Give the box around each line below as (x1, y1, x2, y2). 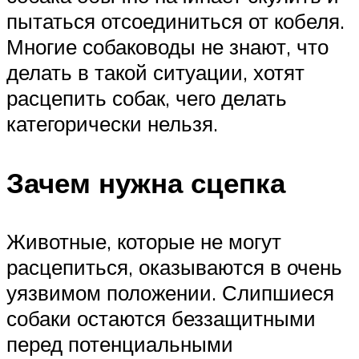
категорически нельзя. (6, 111, 218, 137)
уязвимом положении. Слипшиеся (6, 279, 334, 305)
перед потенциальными (6, 330, 233, 357)
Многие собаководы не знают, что (6, 34, 329, 60)
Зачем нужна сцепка (6, 164, 285, 200)
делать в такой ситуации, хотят (6, 59, 305, 86)
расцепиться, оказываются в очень (6, 253, 342, 280)
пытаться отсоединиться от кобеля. (6, 8, 345, 34)
